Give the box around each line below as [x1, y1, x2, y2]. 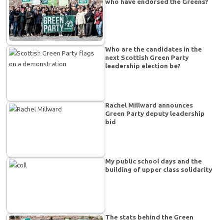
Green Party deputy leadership [105, 110, 205, 118]
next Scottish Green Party [105, 54, 189, 62]
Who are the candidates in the [105, 45, 202, 54]
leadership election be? [105, 62, 181, 70]
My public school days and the [105, 157, 202, 165]
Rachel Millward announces [105, 101, 193, 110]
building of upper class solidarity [105, 165, 213, 174]
